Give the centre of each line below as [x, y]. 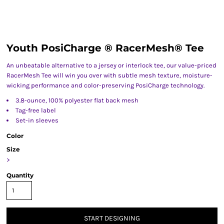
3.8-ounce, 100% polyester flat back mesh [77, 100]
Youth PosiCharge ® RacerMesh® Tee [105, 48]
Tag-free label [36, 110]
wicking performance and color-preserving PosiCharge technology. [105, 85]
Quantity [20, 175]
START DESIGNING [112, 218]
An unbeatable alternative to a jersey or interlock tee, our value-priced [111, 65]
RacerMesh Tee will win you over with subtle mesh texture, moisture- [109, 75]
